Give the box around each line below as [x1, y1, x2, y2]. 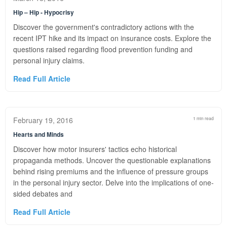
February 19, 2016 [13, 115, 73, 125]
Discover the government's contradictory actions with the [13, 22, 194, 32]
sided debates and [13, 188, 72, 199]
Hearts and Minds [13, 130, 64, 139]
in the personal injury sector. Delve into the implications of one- [13, 177, 214, 187]
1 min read [193, 115, 214, 121]
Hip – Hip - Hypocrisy [13, 8, 74, 17]
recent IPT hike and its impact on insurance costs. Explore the [13, 33, 211, 43]
